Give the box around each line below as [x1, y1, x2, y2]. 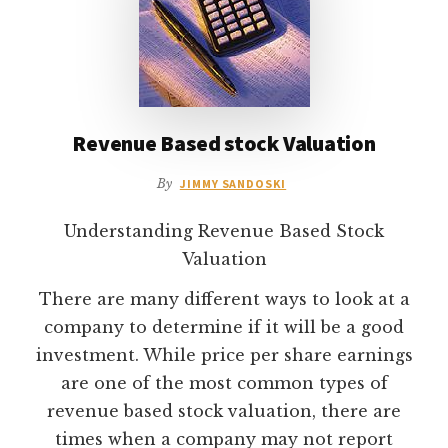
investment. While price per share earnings [35, 345, 413, 366]
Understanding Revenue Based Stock [64, 221, 384, 242]
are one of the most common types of [60, 373, 388, 394]
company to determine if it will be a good [44, 317, 404, 338]
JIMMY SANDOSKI [179, 176, 287, 192]
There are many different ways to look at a [38, 289, 410, 310]
